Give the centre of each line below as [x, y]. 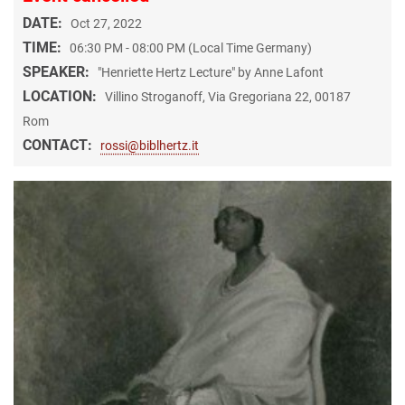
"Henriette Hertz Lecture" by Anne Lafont [211, 72]
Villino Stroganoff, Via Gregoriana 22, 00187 [228, 96]
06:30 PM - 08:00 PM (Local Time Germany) [191, 47]
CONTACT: [59, 145]
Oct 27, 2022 [106, 23]
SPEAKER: [58, 71]
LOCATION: [61, 96]
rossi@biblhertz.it [150, 145]
